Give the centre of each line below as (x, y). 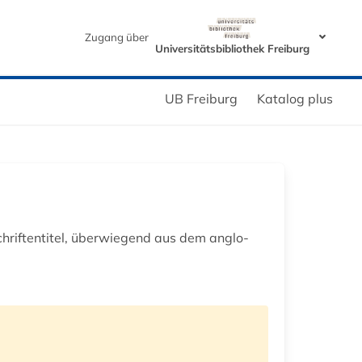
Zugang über (116, 37)
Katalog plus (295, 98)
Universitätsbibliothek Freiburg (232, 48)
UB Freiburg (201, 98)
